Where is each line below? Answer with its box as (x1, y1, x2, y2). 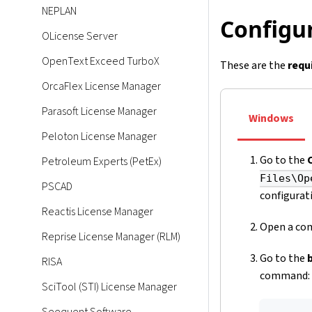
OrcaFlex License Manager (42, 79, 161, 94)
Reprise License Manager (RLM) (42, 229, 180, 244)
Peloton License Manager (42, 129, 157, 144)
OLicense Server (42, 29, 118, 44)
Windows (249, 111, 294, 127)
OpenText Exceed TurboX (42, 54, 159, 69)
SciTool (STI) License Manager (42, 279, 177, 295)
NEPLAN (42, 3, 77, 19)
